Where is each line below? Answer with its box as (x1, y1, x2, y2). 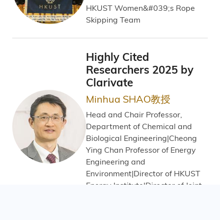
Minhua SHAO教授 (86, 92, 170, 105)
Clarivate (86, 76, 133, 89)
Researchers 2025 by (86, 63, 193, 77)
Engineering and (86, 156, 145, 166)
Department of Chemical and (86, 121, 192, 131)
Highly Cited (86, 50, 149, 64)
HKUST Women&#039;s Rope (86, 2, 195, 13)
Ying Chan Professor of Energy (86, 144, 196, 155)
